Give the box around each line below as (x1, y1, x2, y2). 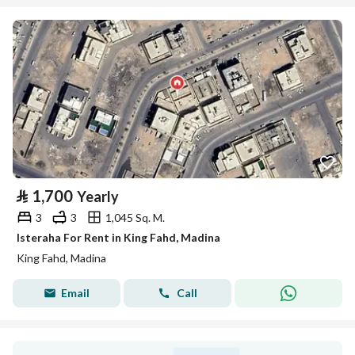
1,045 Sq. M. (105, 210, 165, 224)
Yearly (77, 188, 119, 205)
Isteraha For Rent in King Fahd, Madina (17, 231, 220, 244)
